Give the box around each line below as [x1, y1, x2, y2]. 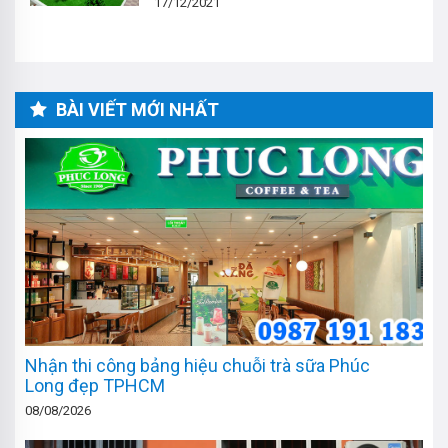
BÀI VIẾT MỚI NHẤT [52, 99, 219, 120]
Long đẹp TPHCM [25, 375, 165, 397]
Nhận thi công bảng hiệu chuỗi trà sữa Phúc [25, 355, 370, 377]
